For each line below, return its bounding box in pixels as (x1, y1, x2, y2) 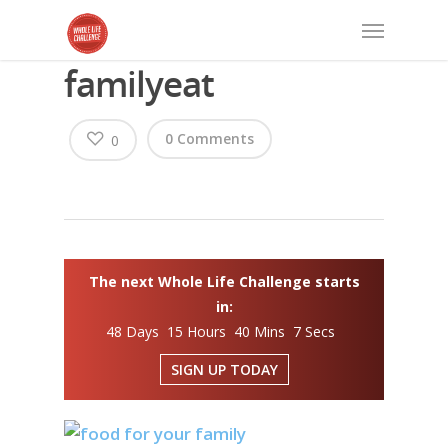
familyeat (64, 60, 214, 107)
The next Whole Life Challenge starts (88, 272, 360, 291)
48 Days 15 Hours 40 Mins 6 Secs (105, 322, 343, 341)
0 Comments (165, 129, 254, 148)
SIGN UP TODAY (170, 360, 278, 379)
